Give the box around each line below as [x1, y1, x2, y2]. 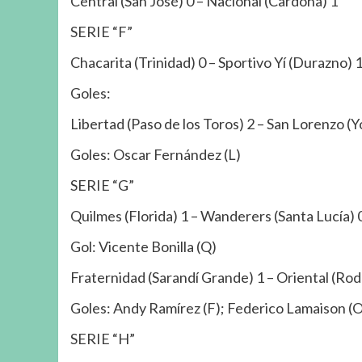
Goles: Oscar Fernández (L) [70, 145, 241, 163]
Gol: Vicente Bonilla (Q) [70, 237, 217, 255]
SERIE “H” [70, 329, 135, 347]
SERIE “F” [70, 22, 133, 40]
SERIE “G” [70, 175, 134, 194]
